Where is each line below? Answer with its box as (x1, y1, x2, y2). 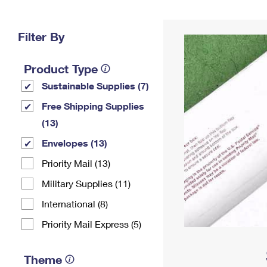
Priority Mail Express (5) (42, 218, 141, 229)
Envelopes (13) (42, 137, 107, 148)
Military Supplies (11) (42, 178, 131, 189)
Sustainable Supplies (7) (42, 80, 149, 91)
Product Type (24, 61, 98, 76)
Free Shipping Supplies (42, 100, 144, 111)
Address (178, 20, 212, 30)
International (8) (42, 198, 108, 209)
